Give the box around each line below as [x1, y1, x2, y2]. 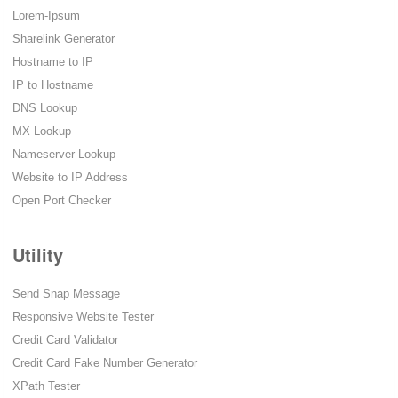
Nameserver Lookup [12, 147, 115, 162]
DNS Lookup [12, 101, 77, 115]
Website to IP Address [12, 171, 128, 185]
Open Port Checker [12, 194, 111, 208]
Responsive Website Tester [12, 310, 154, 324]
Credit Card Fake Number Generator [12, 356, 197, 370]
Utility [12, 242, 63, 268]
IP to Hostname [12, 78, 93, 92]
